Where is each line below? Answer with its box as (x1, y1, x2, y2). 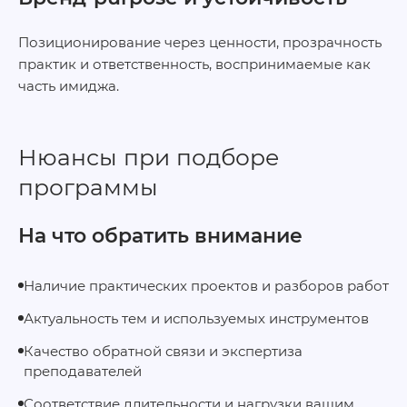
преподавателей (24, 362, 142, 380)
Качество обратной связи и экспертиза (24, 342, 303, 360)
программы (18, 173, 158, 201)
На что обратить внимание (18, 223, 303, 248)
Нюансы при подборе (18, 143, 279, 171)
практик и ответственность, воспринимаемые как (18, 55, 371, 73)
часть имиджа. (18, 76, 119, 94)
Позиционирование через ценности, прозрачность (18, 33, 382, 51)
